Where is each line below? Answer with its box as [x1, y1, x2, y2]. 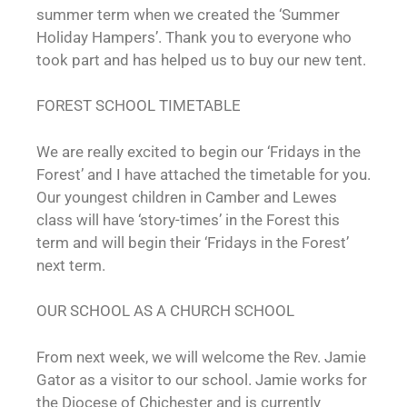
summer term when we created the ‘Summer [36, 5, 340, 24]
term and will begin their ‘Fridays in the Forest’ [36, 233, 349, 252]
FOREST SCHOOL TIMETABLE [36, 96, 241, 114]
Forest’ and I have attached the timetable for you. [36, 164, 371, 184]
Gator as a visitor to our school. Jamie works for [36, 370, 367, 389]
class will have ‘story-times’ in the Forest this [36, 210, 340, 229]
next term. [36, 255, 105, 274]
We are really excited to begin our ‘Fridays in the [36, 142, 361, 161]
